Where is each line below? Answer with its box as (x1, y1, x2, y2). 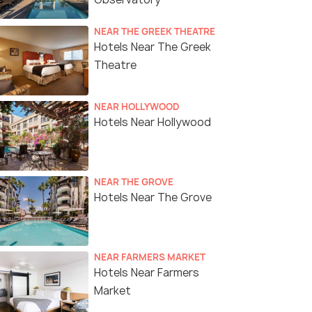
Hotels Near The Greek (94, 40, 211, 55)
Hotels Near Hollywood (94, 115, 211, 130)
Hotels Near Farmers (94, 265, 199, 281)
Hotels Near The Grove (94, 190, 212, 205)
